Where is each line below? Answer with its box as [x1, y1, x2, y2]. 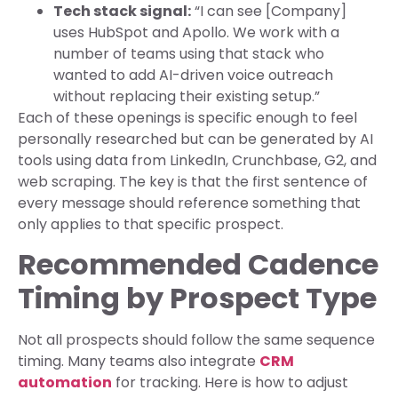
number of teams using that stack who [53, 43, 324, 64]
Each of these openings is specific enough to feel [18, 107, 357, 128]
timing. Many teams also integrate [18, 351, 259, 372]
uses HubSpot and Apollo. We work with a [53, 21, 339, 43]
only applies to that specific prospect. [18, 213, 283, 235]
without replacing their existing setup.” [53, 85, 320, 107]
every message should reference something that [18, 192, 361, 213]
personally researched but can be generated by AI [18, 128, 373, 149]
